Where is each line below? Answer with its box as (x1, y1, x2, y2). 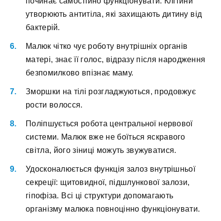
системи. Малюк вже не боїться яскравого (26, 133, 185, 142)
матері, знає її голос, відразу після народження (26, 55, 206, 64)
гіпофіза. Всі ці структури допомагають (26, 191, 174, 200)
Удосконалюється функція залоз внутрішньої (26, 165, 195, 174)
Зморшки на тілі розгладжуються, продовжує (26, 87, 196, 96)
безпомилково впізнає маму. (26, 68, 134, 77)
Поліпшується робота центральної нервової (26, 119, 193, 128)
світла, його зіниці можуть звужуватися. (26, 146, 177, 155)
